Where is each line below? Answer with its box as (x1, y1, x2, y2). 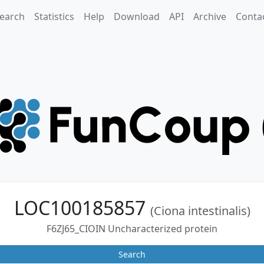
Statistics (34, 10, 74, 23)
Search (118, 249, 146, 260)
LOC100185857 (14, 195, 150, 220)
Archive (193, 10, 226, 23)
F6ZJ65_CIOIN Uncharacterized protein (47, 222, 217, 235)
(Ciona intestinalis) (150, 203, 250, 219)
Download (113, 10, 160, 23)
